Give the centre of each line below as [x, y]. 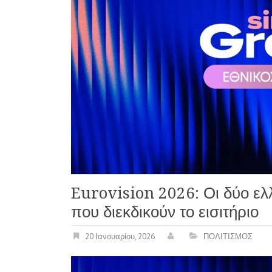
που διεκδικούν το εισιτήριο [165, 212]
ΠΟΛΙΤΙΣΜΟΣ [228, 237]
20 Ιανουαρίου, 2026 [120, 237]
